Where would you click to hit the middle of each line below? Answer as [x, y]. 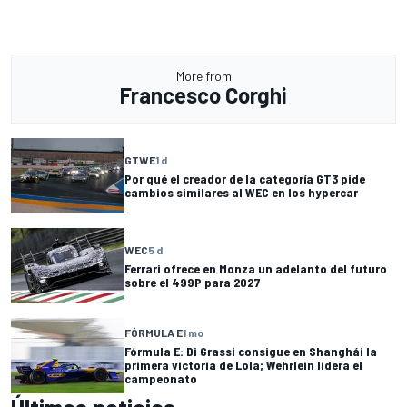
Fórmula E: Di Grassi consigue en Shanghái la [251, 352]
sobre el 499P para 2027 [193, 282]
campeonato [161, 379]
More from [203, 76]
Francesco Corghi [203, 95]
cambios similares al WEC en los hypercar [241, 192]
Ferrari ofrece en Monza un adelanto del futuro [256, 268]
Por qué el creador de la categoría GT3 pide [245, 178]
